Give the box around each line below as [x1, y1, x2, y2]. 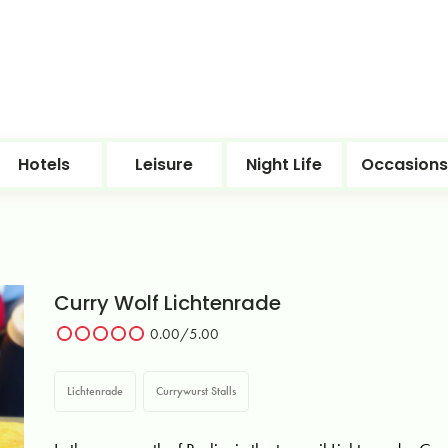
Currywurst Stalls [156, 383, 237, 399]
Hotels [18, 153, 70, 176]
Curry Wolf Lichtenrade [54, 289, 282, 317]
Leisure [135, 153, 193, 176]
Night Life [246, 153, 322, 176]
